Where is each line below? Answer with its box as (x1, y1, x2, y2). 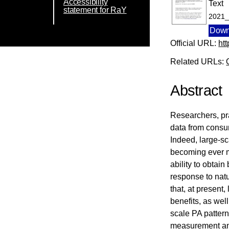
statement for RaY (63, 6, 127, 14)
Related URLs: (170, 57, 226, 66)
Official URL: (170, 38, 219, 48)
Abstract (170, 82, 222, 99)
